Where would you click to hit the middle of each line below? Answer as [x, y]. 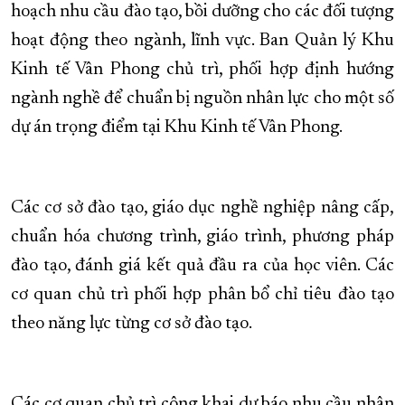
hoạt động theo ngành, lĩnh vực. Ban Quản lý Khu [202, 41]
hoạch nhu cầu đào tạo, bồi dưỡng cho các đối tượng [202, 12]
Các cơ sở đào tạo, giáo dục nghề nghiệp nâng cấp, [202, 208]
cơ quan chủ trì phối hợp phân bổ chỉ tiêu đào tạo [202, 295]
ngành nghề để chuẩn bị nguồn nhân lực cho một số [202, 99]
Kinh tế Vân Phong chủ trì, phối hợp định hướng [202, 70]
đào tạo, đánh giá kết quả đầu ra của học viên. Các [202, 266]
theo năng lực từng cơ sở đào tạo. [132, 324]
